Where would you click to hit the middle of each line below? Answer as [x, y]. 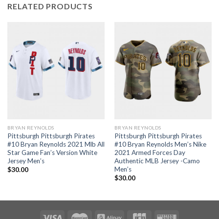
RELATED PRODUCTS [50, 6]
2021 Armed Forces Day [150, 152]
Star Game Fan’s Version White [52, 152]
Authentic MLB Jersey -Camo [157, 161]
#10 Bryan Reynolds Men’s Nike [160, 144]
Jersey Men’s [26, 161]
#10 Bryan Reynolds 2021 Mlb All [56, 144]
